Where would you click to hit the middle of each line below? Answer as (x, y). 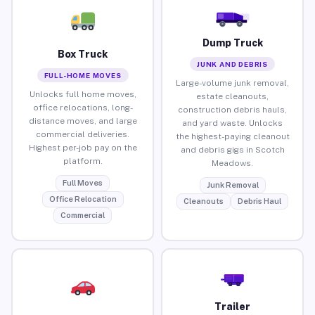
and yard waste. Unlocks (232, 123)
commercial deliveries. (83, 134)
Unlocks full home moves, (83, 94)
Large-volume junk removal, (232, 83)
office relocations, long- (83, 107)
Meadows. (232, 163)
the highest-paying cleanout (232, 136)
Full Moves (83, 182)
